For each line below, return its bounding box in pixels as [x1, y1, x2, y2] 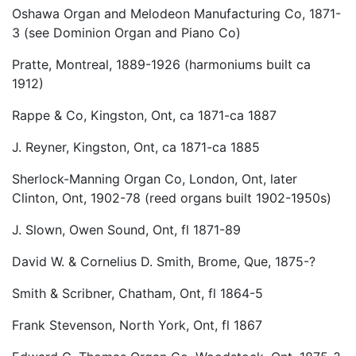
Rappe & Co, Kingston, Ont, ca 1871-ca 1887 [12, 107, 277, 124]
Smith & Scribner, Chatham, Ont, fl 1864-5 [12, 285, 263, 302]
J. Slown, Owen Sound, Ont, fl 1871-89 [12, 222, 241, 238]
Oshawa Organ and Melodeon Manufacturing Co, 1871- [12, 6, 341, 22]
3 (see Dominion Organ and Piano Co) [12, 25, 241, 41]
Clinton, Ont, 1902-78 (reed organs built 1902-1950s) [12, 190, 331, 207]
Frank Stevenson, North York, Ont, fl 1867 [12, 317, 262, 334]
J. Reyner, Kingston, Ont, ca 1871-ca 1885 [12, 139, 260, 156]
